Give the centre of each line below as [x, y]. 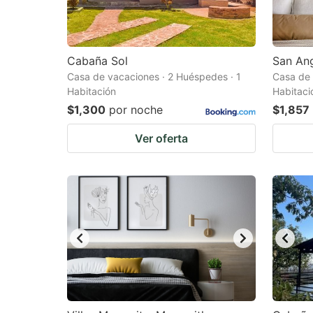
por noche [136, 110]
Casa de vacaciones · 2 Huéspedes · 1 [154, 77]
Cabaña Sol [97, 61]
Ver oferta [161, 138]
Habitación [92, 91]
